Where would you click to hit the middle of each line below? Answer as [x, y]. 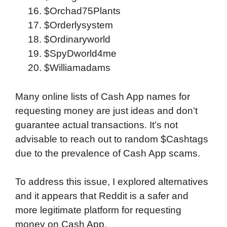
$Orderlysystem [79, 25]
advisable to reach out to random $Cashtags [112, 139]
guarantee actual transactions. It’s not [97, 125]
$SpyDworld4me [80, 54]
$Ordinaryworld [77, 40]
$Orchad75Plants [82, 11]
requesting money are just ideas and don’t [106, 110]
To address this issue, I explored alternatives [112, 182]
